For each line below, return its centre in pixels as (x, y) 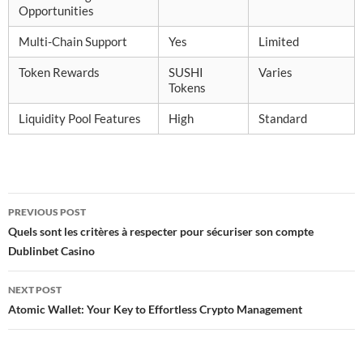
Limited (279, 41)
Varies (275, 72)
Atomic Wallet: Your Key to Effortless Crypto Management (155, 309)
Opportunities (56, 11)
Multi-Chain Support (73, 41)
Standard (283, 118)
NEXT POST (35, 290)
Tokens (187, 88)
